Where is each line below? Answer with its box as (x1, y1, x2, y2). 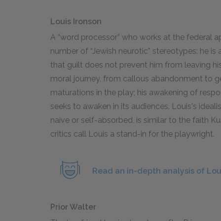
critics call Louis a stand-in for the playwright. (50, 129, 215, 139)
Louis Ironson (50, 17, 102, 26)
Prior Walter (50, 202, 96, 212)
